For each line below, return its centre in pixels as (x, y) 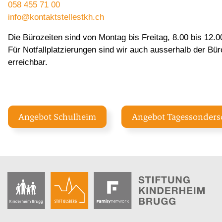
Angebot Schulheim (57, 116)
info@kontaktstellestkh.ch (56, 17)
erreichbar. (28, 62)
